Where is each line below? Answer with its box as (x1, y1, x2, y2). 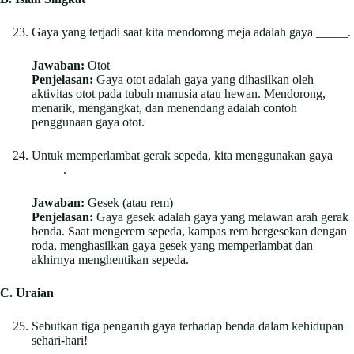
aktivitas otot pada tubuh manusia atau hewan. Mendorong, (32, 86, 326, 100)
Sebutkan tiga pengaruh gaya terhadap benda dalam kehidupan (32, 318, 344, 333)
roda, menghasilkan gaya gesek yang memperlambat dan (32, 238, 313, 252)
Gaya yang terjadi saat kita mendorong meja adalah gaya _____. (32, 24, 351, 39)
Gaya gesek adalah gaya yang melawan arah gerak (93, 209, 348, 224)
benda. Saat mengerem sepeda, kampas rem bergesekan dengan (32, 224, 347, 238)
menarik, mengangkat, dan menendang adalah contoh (32, 100, 297, 115)
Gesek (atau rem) (85, 195, 173, 209)
